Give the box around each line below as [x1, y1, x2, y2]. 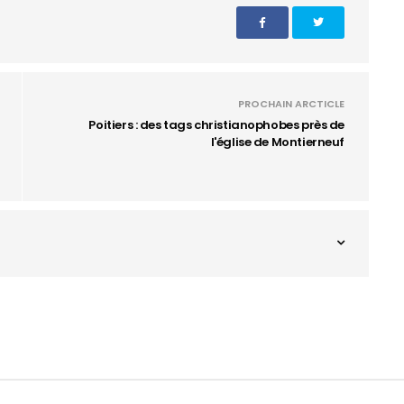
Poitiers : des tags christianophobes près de [88, 115, 344, 133]
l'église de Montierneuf [210, 133, 344, 151]
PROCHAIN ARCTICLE [238, 96, 344, 111]
